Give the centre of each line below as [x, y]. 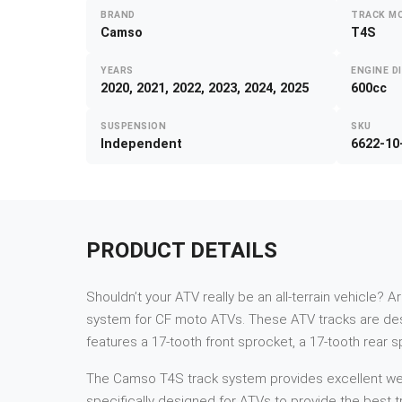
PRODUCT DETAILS [182, 251]
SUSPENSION [134, 127]
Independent [141, 144]
